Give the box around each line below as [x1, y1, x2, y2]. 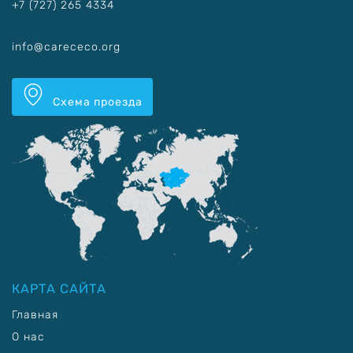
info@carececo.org [12, 39, 121, 54]
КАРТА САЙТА [12, 281, 106, 296]
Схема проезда [50, 95, 143, 109]
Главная [12, 307, 58, 321]
